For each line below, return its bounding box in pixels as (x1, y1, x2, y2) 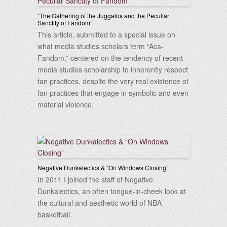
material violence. (37, 99, 94, 109)
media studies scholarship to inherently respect (37, 64, 188, 74)
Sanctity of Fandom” (37, 18, 92, 27)
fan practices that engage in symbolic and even (37, 88, 188, 98)
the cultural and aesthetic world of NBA (37, 198, 162, 208)
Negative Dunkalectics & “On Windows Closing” (37, 163, 168, 172)
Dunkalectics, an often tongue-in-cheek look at (37, 186, 186, 196)
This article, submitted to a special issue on (37, 29, 175, 40)
